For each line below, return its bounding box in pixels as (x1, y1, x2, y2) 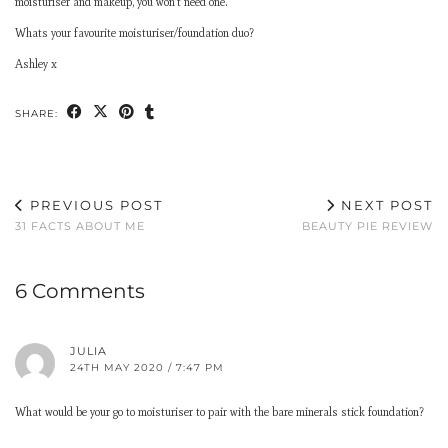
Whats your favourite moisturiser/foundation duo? (15, 26, 254, 40)
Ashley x (15, 57, 57, 71)
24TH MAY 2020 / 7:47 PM (70, 361, 224, 374)
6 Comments (15, 279, 145, 303)
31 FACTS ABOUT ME (15, 219, 145, 233)
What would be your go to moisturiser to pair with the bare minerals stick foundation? (15, 405, 424, 419)
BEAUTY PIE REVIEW (302, 219, 433, 233)
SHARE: (15, 107, 62, 120)
